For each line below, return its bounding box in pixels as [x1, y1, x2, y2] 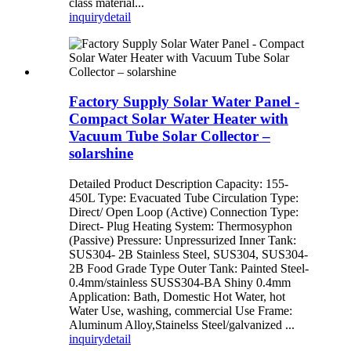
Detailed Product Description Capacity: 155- [69, 177, 288, 191]
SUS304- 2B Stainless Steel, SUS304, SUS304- [69, 248, 308, 262]
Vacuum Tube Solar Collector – [69, 128, 270, 145]
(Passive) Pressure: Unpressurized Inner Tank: [69, 233, 296, 248]
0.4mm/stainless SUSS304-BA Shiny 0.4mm [69, 276, 291, 290]
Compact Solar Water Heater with [69, 110, 288, 128]
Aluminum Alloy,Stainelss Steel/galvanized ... [69, 318, 295, 332]
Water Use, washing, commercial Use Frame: [69, 304, 292, 318]
